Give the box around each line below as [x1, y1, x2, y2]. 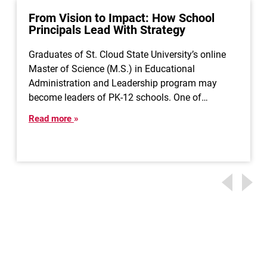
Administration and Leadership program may [28, 77, 217, 89]
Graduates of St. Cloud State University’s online [28, 49, 226, 60]
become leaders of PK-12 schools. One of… [28, 92, 208, 103]
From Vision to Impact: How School [28, 11, 215, 25]
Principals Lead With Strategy [28, 23, 185, 37]
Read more [28, 113, 74, 124]
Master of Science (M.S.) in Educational [28, 63, 195, 74]
